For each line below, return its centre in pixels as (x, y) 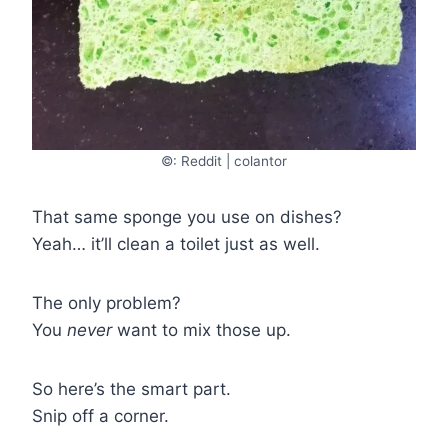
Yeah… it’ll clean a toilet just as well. (176, 243)
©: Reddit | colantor (224, 160)
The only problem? (106, 302)
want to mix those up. (201, 329)
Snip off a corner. (100, 415)
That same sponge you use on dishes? (187, 216)
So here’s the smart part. (131, 388)
